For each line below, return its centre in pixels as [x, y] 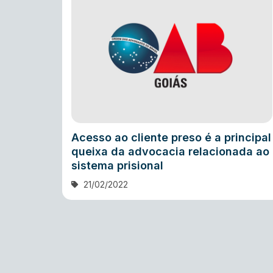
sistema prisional [117, 165]
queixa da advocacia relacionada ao [170, 151]
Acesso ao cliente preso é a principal [171, 137]
